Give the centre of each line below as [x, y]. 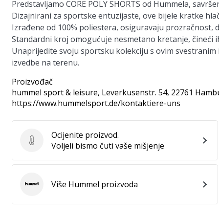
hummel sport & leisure [55, 92]
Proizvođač [32, 82]
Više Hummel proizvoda [95, 184]
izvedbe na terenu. [45, 63]
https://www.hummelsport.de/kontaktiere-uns [96, 103]
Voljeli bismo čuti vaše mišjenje [108, 146]
